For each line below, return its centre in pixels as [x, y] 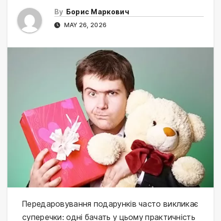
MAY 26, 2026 [85, 25]
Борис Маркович [97, 12]
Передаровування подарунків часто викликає [110, 204]
